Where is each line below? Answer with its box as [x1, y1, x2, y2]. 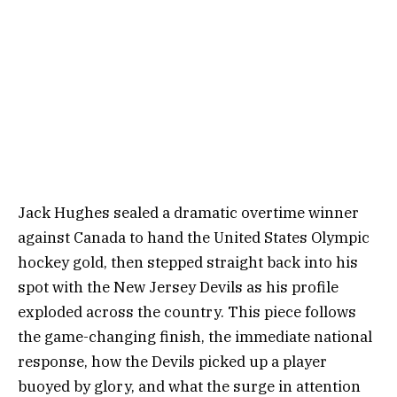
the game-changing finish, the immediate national [18, 326, 372, 346]
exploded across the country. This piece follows [18, 301, 356, 322]
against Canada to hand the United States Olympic [18, 227, 370, 247]
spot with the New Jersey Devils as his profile [18, 276, 339, 297]
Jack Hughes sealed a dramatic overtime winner [18, 202, 359, 222]
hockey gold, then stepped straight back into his [18, 252, 358, 272]
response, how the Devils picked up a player [18, 351, 327, 371]
